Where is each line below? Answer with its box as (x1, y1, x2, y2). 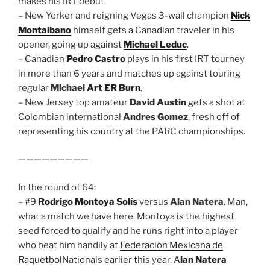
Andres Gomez (123, 111, 188, 122)
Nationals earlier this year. (62, 254, 174, 265)
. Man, (224, 196, 248, 207)
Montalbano (18, 24, 71, 36)
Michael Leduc (124, 39, 187, 50)
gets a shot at (186, 96, 245, 108)
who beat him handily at (18, 239, 120, 251)
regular (18, 82, 51, 93)
